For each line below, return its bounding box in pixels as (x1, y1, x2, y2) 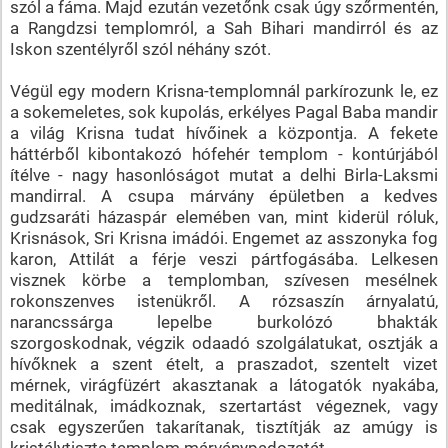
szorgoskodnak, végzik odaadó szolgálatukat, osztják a (9, 332, 439, 353)
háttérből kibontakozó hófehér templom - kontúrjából (9, 143, 439, 164)
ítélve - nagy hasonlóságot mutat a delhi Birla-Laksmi (9, 164, 439, 185)
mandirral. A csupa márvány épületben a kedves (9, 185, 439, 206)
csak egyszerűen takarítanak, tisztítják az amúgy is (9, 416, 439, 437)
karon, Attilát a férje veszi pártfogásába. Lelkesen (9, 248, 439, 269)
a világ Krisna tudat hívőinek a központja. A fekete (9, 122, 439, 143)
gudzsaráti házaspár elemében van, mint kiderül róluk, (9, 206, 439, 227)
